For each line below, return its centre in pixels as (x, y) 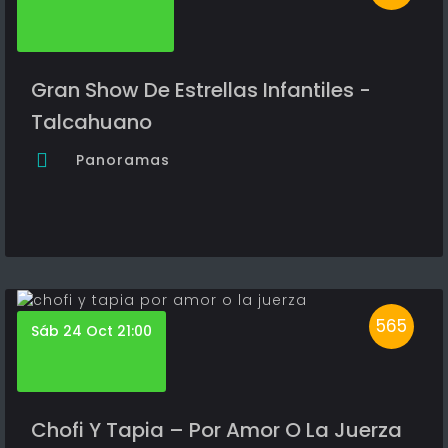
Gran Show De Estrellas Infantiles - (201, 90)
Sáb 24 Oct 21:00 (91, 331)
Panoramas (123, 160)
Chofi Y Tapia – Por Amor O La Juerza (216, 430)
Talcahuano (91, 122)
